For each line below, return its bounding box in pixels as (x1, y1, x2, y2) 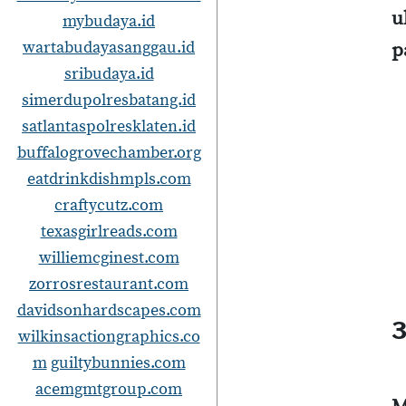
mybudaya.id (63, 11, 155, 32)
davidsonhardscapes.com (16, 300, 201, 321)
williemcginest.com (38, 247, 179, 268)
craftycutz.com (54, 195, 163, 216)
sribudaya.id (63, 63, 154, 84)
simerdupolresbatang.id (22, 90, 196, 111)
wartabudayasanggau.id (23, 37, 195, 58)
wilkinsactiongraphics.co (17, 326, 200, 347)
